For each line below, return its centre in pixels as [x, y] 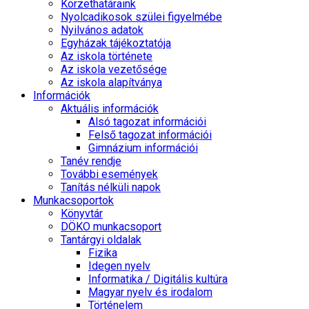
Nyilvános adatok [102, 30]
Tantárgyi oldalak [101, 240]
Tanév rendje [91, 161]
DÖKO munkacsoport [111, 227]
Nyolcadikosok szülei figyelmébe [141, 17]
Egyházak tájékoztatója [116, 43]
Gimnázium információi [143, 148]
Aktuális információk [110, 109]
